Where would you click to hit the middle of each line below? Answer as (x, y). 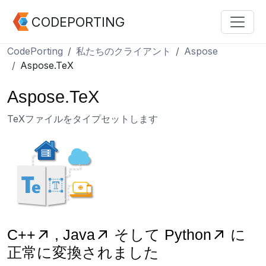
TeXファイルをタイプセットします (83, 119)
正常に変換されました (83, 252)
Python (188, 235)
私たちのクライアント (123, 51)
